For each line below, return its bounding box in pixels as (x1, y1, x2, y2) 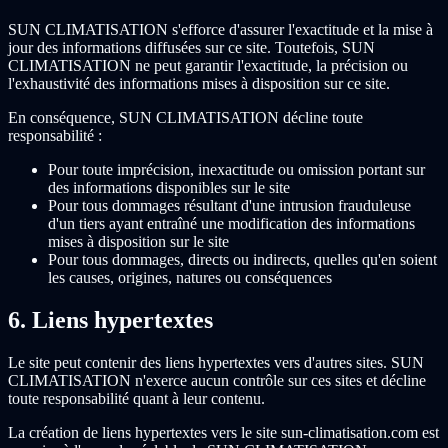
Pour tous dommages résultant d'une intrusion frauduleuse (48, 196, 411, 214)
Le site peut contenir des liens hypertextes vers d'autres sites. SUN (8, 353, 424, 371)
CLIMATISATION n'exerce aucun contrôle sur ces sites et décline (8, 371, 426, 389)
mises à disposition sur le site (48, 232, 229, 250)
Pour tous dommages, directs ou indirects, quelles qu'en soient (48, 250, 437, 268)
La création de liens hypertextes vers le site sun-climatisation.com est (8, 423, 439, 441)
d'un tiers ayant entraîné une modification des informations (48, 214, 415, 232)
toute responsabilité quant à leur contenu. (8, 389, 265, 407)
